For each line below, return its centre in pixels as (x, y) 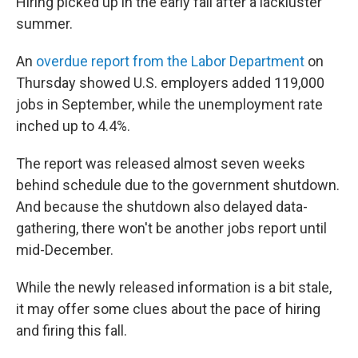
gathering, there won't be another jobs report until (171, 228)
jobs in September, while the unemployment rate (169, 104)
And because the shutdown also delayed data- (162, 206)
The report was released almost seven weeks (161, 163)
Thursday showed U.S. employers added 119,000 (170, 82)
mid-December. (65, 249)
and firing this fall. (72, 330)
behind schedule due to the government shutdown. (178, 185)
